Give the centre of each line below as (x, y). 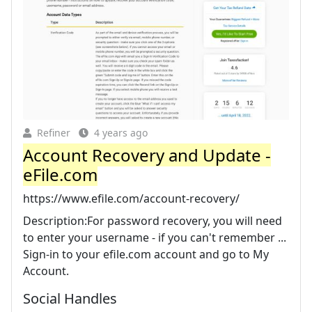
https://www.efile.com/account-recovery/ (131, 198)
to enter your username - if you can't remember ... (155, 237)
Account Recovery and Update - (147, 155)
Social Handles (70, 298)
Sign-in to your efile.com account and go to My (146, 254)
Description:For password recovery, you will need (153, 220)
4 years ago (121, 132)
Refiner (54, 132)
